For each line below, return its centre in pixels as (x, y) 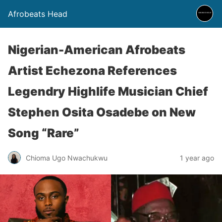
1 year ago (197, 158)
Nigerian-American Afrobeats (97, 50)
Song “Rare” (44, 133)
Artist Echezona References (92, 71)
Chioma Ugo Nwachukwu (67, 158)
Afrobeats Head (38, 14)
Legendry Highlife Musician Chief (108, 91)
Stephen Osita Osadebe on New (102, 112)
